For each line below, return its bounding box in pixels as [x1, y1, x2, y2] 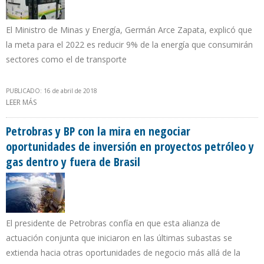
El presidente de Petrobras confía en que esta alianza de [6, 217, 220, 229]
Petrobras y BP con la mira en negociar [6, 123, 190, 140]
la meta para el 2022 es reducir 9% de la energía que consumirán [6, 39, 253, 51]
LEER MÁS [6, 97, 37, 108]
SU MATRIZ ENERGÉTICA [37, 110, 115, 120]
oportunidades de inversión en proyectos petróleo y [6, 138, 254, 155]
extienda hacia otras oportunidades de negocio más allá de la [6, 247, 240, 259]
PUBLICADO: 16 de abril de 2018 [6, 87, 97, 95]
